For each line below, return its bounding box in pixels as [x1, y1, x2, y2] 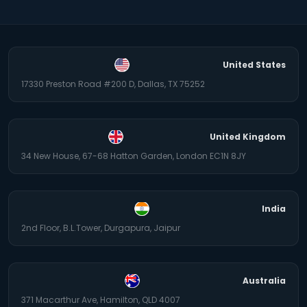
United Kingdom [210, 131, 286, 143]
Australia [243, 275, 286, 287]
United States [223, 59, 286, 71]
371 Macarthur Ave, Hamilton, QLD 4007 [21, 293, 180, 306]
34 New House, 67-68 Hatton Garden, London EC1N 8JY [21, 149, 246, 162]
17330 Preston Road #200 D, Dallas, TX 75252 [21, 77, 205, 90]
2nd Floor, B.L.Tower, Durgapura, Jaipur [21, 221, 180, 234]
